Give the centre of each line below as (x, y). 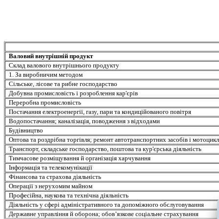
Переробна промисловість (45, 103)
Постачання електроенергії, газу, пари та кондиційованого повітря (100, 112)
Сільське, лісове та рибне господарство (63, 84)
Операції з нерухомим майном (51, 186)
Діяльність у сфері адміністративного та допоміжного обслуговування (107, 205)
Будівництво (26, 131)
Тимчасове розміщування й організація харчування (80, 158)
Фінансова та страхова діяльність (55, 177)
